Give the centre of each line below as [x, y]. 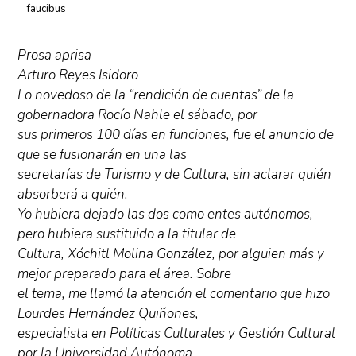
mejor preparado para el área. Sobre [125, 274]
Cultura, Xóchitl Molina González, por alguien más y [171, 254]
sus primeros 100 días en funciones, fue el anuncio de [176, 135]
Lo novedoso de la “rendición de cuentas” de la [156, 95]
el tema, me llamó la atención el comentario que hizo [174, 294]
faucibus [47, 9]
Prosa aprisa [55, 55]
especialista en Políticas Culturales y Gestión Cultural [177, 333]
